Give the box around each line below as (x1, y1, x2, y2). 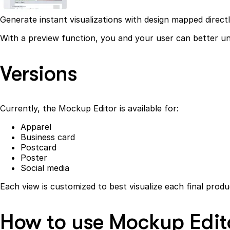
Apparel (21, 122, 51, 132)
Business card (21, 132, 75, 143)
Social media (21, 163, 69, 174)
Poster (21, 152, 47, 163)
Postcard (21, 142, 56, 153)
